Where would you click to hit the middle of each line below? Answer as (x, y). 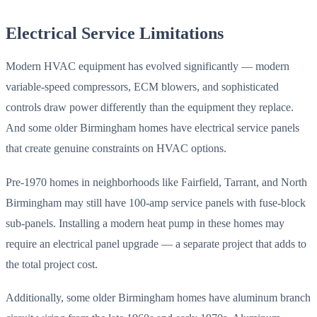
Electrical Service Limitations (115, 33)
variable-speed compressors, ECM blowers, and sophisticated (142, 87)
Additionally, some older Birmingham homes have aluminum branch (158, 297)
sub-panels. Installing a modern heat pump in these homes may (145, 223)
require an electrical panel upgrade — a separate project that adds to (156, 243)
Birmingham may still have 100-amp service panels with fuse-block (156, 202)
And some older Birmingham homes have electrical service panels (152, 128)
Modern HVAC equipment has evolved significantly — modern (148, 67)
